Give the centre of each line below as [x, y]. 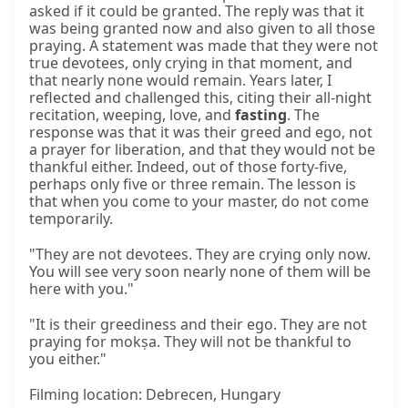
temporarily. [71, 219]
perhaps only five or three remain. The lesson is [193, 184]
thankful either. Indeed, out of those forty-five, [188, 167]
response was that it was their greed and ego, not [201, 133]
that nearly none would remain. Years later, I [180, 81]
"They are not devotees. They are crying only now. [200, 255]
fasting [261, 115]
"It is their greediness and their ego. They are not [198, 325]
